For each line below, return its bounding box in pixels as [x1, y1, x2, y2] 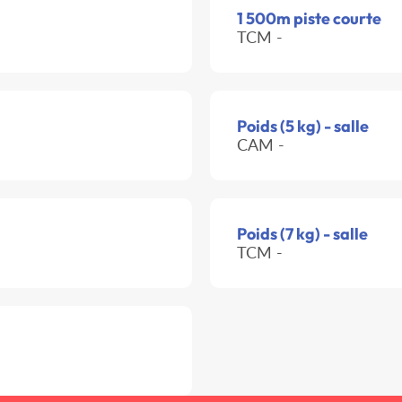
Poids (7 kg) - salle [237, 223, 368, 245]
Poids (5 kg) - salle [237, 116, 369, 137]
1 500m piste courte [237, 8, 381, 30]
